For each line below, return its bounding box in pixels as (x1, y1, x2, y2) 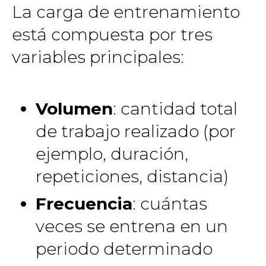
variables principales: (12, 47, 184, 67)
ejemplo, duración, (36, 143, 188, 164)
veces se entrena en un (36, 216, 228, 236)
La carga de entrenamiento (12, 2, 240, 22)
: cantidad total (113, 98, 237, 119)
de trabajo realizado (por (36, 121, 236, 141)
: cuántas (132, 194, 207, 214)
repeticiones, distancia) (36, 166, 229, 186)
